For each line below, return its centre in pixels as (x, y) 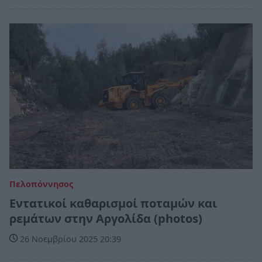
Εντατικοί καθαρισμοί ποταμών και (113, 204)
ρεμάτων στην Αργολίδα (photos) (106, 219)
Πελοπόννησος (41, 184)
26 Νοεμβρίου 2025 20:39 (69, 239)
